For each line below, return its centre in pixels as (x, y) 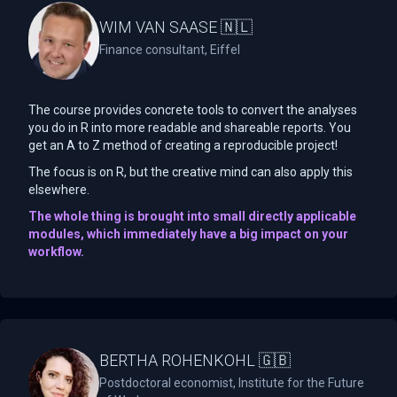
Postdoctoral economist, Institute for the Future (232, 382)
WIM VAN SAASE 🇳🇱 (176, 27)
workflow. (56, 251)
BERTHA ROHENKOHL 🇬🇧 (195, 360)
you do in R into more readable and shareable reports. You (190, 127)
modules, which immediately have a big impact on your (188, 234)
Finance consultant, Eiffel (170, 50)
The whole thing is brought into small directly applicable (192, 216)
